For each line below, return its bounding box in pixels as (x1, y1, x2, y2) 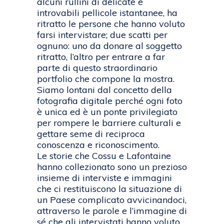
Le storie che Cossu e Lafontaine (37, 150, 171, 162)
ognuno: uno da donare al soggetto (37, 40, 182, 52)
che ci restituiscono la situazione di (37, 183, 182, 195)
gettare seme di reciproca (37, 128, 145, 140)
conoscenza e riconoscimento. (37, 139, 159, 151)
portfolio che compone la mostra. (37, 73, 174, 85)
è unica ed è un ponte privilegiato (37, 106, 177, 118)
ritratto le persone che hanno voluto (37, 18, 185, 30)
